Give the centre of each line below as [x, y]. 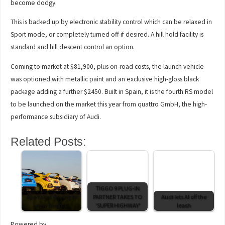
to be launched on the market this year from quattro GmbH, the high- [109, 104]
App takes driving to [51, 196]
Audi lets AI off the [184, 196]
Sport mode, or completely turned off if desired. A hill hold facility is [107, 35]
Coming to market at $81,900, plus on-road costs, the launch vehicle [107, 66]
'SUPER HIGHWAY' [118, 205]
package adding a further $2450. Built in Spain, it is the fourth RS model [112, 91]
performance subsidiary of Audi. [56, 117]
